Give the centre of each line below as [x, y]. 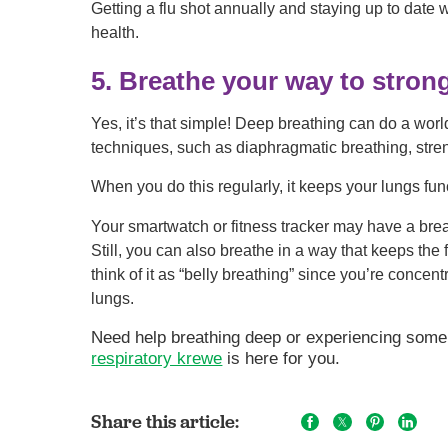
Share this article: [165, 421]
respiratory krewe [157, 358]
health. [115, 33]
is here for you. [281, 358]
